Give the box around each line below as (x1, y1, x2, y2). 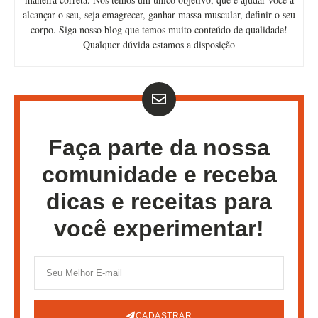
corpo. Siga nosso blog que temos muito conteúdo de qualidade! (31, 23, 287, 37)
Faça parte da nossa (48, 135, 270, 161)
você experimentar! (54, 216, 264, 242)
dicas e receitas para (46, 189, 272, 215)
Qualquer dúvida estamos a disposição (83, 38, 235, 52)
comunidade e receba (41, 162, 277, 188)
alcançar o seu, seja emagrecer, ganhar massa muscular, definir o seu (23, 8, 295, 22)
